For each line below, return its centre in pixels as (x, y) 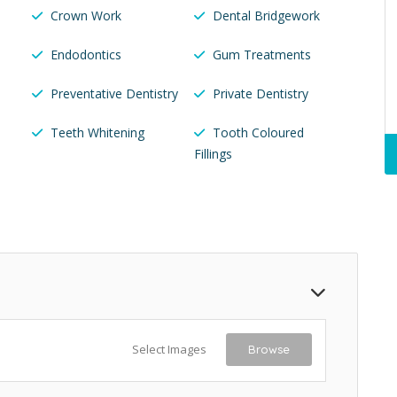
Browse (269, 350)
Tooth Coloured (258, 133)
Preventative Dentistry (114, 94)
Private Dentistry (260, 94)
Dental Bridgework (266, 16)
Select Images (169, 350)
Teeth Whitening (97, 133)
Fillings (213, 154)
